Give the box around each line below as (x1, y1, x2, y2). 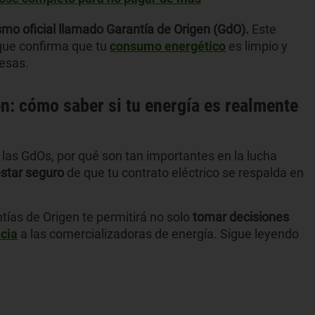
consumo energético (110, 38, 226, 53)
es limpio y (226, 38, 288, 53)
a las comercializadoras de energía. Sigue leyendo (18, 226, 299, 241)
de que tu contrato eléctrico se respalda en (67, 165, 304, 180)
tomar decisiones (193, 209, 289, 224)
